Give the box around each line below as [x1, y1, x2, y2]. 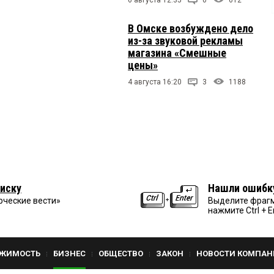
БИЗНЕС [53, 248, 86, 258]
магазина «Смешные [128, 46, 226, 59]
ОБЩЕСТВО [98, 248, 143, 258]
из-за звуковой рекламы [128, 34, 243, 47]
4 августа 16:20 [128, 77, 182, 86]
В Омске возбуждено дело [128, 21, 253, 35]
